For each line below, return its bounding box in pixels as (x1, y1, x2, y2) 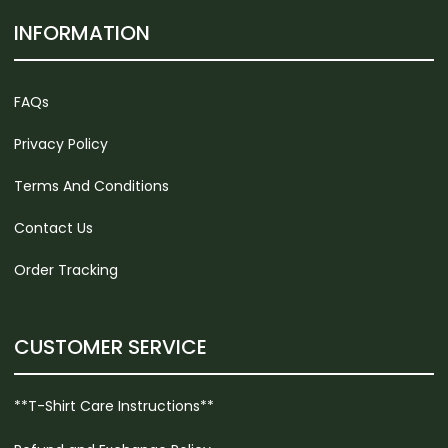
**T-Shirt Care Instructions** (14, 396, 214, 417)
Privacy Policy (14, 134, 108, 155)
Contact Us (14, 218, 93, 239)
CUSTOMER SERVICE (14, 333, 207, 362)
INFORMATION (14, 19, 150, 48)
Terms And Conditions (14, 176, 169, 197)
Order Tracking (14, 260, 118, 281)
